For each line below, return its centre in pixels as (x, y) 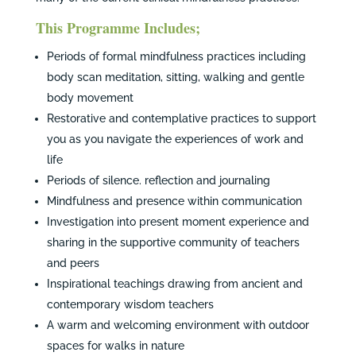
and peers (73, 263)
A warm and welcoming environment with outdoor (178, 325)
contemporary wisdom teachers (130, 304)
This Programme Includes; (118, 28)
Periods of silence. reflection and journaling (158, 180)
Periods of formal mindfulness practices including (176, 56)
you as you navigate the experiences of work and (175, 139)
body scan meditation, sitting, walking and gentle (175, 77)
